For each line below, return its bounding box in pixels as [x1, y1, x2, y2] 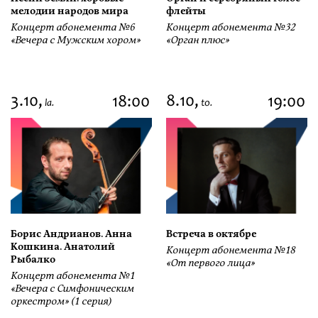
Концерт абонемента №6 [11, 21, 135, 35]
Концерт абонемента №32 [166, 21, 295, 35]
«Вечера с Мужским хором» [11, 33, 141, 48]
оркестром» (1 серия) [11, 295, 111, 309]
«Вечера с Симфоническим [11, 282, 134, 296]
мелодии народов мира [11, 4, 128, 18]
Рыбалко [11, 253, 55, 267]
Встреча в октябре [166, 227, 256, 241]
